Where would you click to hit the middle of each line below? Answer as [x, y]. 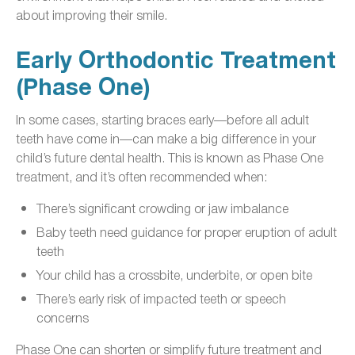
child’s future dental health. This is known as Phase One [170, 157]
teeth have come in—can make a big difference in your [166, 138]
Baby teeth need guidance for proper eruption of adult [187, 231]
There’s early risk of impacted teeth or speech [161, 298]
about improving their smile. [92, 14]
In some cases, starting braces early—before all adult [162, 119]
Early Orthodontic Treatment [176, 61]
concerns [63, 317]
